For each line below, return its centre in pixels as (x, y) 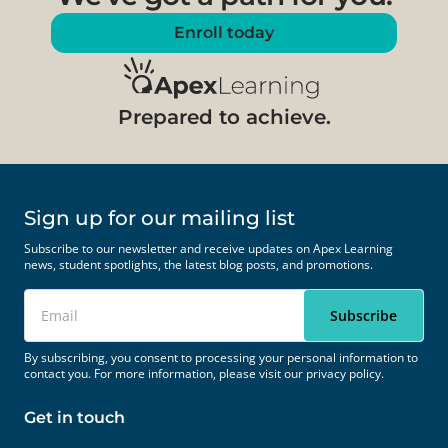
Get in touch (74, 417)
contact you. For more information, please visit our (165, 373)
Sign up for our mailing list (159, 217)
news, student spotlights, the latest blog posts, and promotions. (198, 264)
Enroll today (224, 32)
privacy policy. (345, 373)
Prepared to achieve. (224, 116)
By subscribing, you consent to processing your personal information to (221, 357)
